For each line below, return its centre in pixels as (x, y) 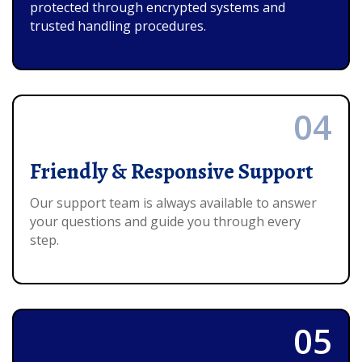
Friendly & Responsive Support (171, 171)
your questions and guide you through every (165, 221)
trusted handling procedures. (118, 25)
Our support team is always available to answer (173, 202)
